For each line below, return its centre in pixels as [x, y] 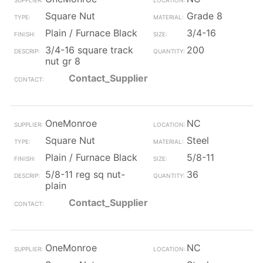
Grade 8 [204, 16]
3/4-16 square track [89, 50]
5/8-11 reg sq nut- [85, 174]
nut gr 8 [63, 61]
